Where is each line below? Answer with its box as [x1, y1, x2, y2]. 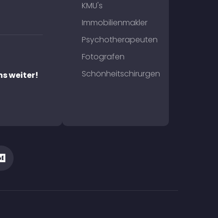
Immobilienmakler [81, 17, 147, 28]
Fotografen [81, 51, 125, 62]
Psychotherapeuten [81, 34, 158, 45]
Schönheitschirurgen [81, 68, 160, 79]
